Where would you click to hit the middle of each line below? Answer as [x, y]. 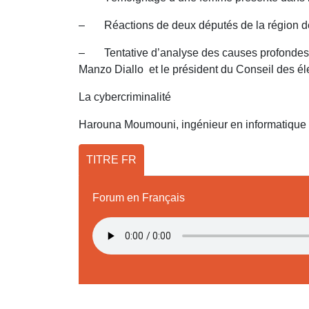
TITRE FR [111, 160]
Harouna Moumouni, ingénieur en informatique [192, 124]
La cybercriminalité [125, 97]
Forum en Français [139, 198]
